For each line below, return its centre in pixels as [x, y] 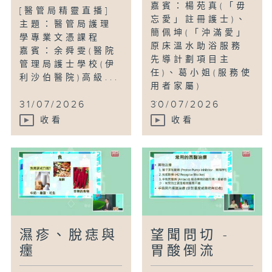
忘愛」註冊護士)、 [199, 20]
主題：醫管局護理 [66, 25]
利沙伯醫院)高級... [70, 78]
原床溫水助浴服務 [197, 46]
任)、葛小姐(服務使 [202, 73]
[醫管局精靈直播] [65, 11]
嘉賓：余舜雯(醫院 [68, 51]
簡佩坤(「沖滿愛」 [199, 33]
